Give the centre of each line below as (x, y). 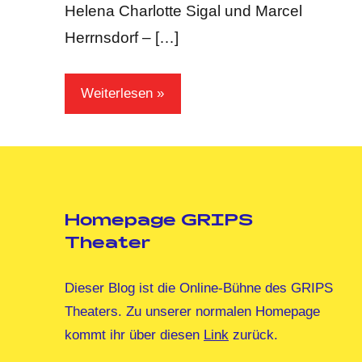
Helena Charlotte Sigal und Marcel (183, 11)
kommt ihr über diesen (134, 335)
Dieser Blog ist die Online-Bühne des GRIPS (199, 288)
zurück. (253, 335)
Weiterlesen (117, 94)
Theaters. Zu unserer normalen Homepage (192, 312)
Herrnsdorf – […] (122, 37)
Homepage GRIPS (159, 222)
